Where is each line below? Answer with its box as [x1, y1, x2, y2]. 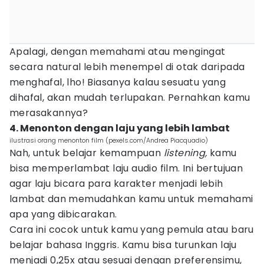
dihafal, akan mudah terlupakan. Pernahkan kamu [9, 91, 250, 104]
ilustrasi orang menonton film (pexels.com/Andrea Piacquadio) [9, 136, 208, 145]
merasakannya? [9, 106, 88, 120]
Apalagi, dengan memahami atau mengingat [9, 45, 226, 58]
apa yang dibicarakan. [9, 207, 117, 221]
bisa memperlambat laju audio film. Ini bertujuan [9, 161, 243, 175]
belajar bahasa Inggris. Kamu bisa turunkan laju [9, 238, 237, 252]
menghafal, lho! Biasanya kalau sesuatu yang [9, 75, 226, 89]
